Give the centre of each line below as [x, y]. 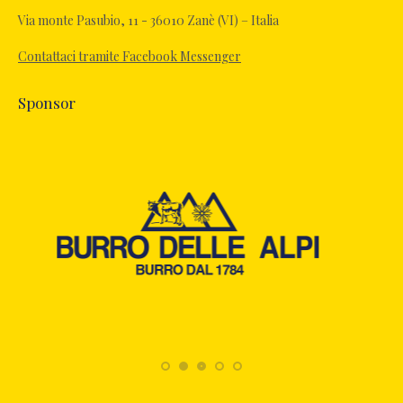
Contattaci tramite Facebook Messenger [130, 57]
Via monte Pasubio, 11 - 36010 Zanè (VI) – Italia [148, 21]
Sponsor [47, 103]
